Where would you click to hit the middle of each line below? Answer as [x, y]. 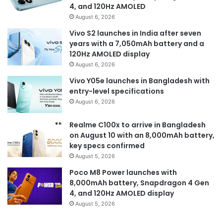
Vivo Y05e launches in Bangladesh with [139, 81]
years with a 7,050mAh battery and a [137, 43]
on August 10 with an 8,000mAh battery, [142, 135]
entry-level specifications [117, 91]
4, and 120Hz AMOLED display [122, 193]
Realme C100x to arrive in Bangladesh [138, 125]
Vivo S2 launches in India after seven [135, 33]
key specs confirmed [107, 145]
